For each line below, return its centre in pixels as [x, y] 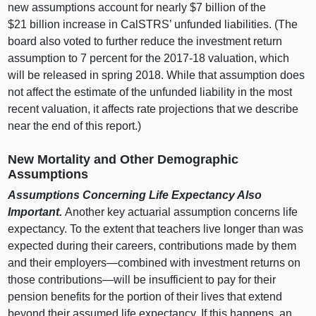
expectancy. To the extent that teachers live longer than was [156, 229]
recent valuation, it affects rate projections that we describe [153, 109]
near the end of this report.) [75, 126]
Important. [37, 212]
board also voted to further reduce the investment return [145, 41]
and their [31, 263]
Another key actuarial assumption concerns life [182, 212]
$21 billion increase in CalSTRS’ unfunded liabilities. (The [153, 24]
